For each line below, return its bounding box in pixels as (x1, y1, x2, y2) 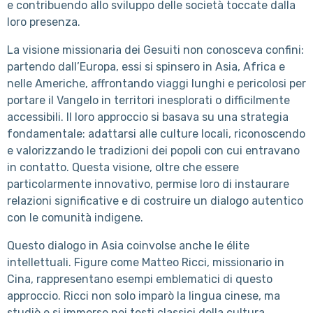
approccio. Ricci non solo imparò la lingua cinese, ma (7, 289, 280, 303)
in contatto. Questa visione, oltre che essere (7, 160, 239, 174)
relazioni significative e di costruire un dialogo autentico (7, 194, 303, 208)
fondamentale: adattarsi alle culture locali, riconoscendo (7, 126, 305, 140)
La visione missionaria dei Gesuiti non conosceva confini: (7, 43, 304, 57)
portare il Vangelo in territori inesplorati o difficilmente (7, 93, 290, 107)
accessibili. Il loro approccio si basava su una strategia (7, 110, 289, 124)
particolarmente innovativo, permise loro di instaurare (7, 177, 289, 191)
